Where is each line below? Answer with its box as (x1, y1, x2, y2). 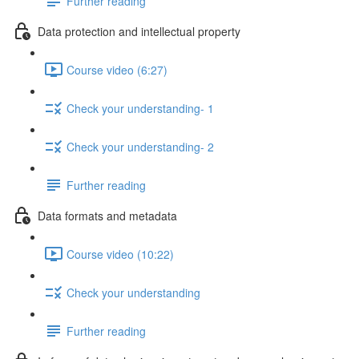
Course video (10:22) (67, 245, 174, 262)
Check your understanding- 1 (67, 99, 214, 116)
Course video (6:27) (67, 61, 167, 78)
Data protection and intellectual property (38, 22, 240, 39)
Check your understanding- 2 (67, 138, 214, 155)
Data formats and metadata (38, 207, 177, 224)
